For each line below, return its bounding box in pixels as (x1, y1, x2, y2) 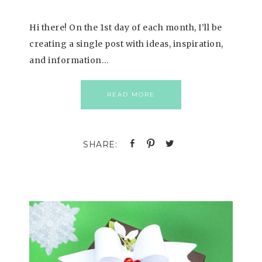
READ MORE (107, 91, 155, 98)
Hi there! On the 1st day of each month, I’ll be (29, 22, 222, 33)
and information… (29, 55, 109, 65)
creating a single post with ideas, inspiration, (29, 39, 223, 49)
